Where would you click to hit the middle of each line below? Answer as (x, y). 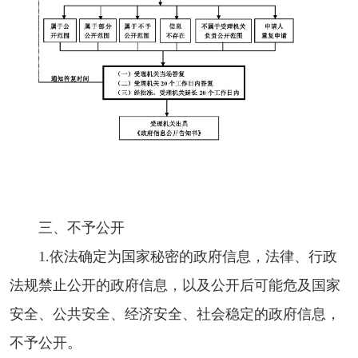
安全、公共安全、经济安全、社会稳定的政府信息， (175, 314)
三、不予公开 (82, 227)
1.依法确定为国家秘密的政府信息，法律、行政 (188, 256)
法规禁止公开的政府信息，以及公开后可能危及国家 (175, 285)
